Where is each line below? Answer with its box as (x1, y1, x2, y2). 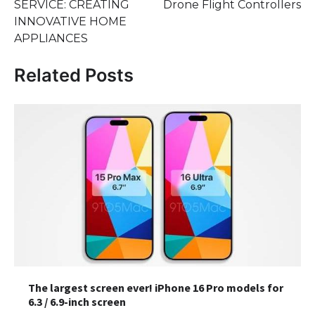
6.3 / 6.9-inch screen (28, 294, 126, 309)
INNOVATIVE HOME (14, 14, 127, 28)
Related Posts (14, 64, 134, 86)
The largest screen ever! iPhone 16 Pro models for (28, 280, 283, 295)
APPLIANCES (14, 31, 88, 45)
